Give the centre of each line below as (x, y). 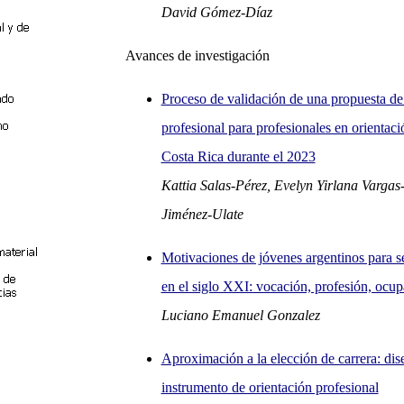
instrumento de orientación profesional (270, 387)
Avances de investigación (197, 55)
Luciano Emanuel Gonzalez (240, 315)
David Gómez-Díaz (216, 12)
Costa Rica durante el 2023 (238, 156)
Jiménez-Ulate (202, 214)
